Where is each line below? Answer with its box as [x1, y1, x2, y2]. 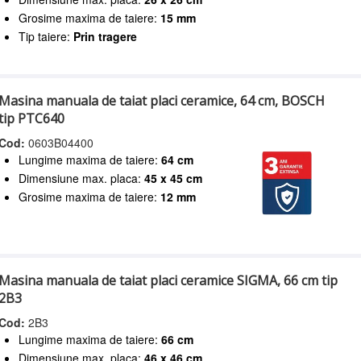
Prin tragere [73, 27, 138, 44]
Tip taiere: [19, 27, 74, 44]
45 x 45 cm [144, 170, 203, 187]
